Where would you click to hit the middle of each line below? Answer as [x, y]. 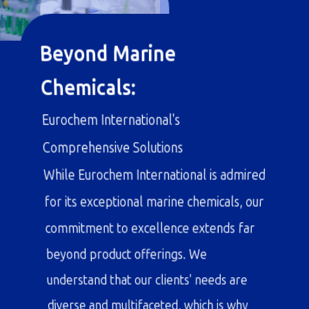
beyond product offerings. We [129, 297]
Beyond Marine [114, 135]
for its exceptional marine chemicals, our [154, 253]
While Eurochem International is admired [154, 231]
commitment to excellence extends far [150, 275]
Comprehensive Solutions [117, 209]
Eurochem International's [116, 187]
